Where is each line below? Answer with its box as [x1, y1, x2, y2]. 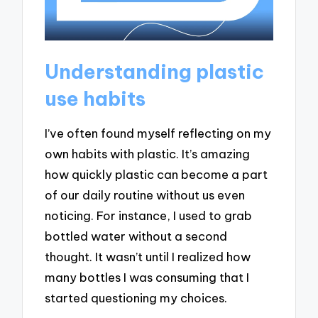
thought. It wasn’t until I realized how [45, 249, 251, 265]
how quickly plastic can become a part [45, 167, 268, 182]
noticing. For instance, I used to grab [45, 208, 253, 224]
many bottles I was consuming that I [45, 270, 250, 285]
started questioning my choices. [45, 290, 228, 306]
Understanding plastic [45, 58, 265, 84]
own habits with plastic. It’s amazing [45, 146, 251, 162]
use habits [45, 85, 146, 111]
